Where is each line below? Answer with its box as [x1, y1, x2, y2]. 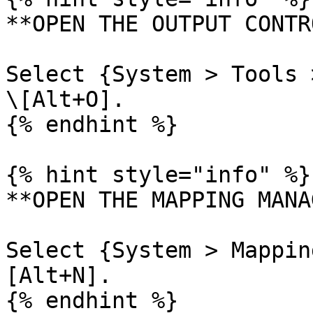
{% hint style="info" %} [6, 162, 311, 187]
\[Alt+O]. [6, 87, 125, 112]
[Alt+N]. [6, 263, 112, 288]
